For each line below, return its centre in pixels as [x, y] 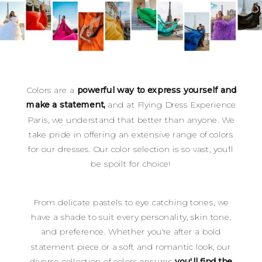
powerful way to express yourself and [156, 90]
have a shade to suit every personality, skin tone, [131, 217]
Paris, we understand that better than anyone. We [131, 120]
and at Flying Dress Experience [170, 105]
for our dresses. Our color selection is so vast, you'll [131, 149]
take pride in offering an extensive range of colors [131, 135]
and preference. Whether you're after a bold [131, 232]
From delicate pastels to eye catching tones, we [131, 203]
